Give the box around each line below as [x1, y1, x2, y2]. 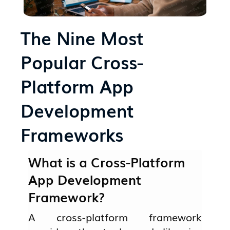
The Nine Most [21, 24, 144, 50]
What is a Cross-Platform [28, 152, 185, 171]
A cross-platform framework [28, 208, 202, 224]
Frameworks [21, 121, 124, 147]
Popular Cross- [21, 48, 144, 74]
